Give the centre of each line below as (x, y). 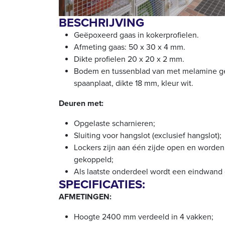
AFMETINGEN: (85, 196)
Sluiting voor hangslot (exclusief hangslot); (148, 135)
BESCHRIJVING (101, 22)
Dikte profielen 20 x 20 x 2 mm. (129, 59)
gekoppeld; (94, 159)
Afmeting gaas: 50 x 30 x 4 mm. (130, 47)
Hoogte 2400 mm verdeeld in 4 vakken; (144, 216)
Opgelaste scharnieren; (115, 123)
